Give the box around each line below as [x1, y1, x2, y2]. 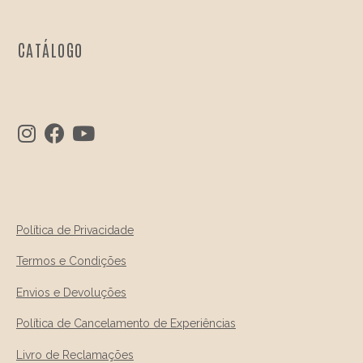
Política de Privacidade [16, 224, 134, 237]
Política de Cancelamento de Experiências [16, 317, 236, 331]
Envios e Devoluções [16, 285, 126, 299]
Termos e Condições [16, 254, 126, 268]
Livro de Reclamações [16, 348, 134, 361]
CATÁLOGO [17, 39, 83, 61]
